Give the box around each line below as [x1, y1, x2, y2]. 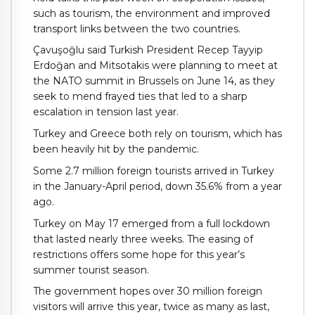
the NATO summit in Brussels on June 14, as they [33, 75, 275, 88]
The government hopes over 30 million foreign [33, 285, 262, 298]
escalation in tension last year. [33, 105, 179, 119]
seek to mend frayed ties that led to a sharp [33, 90, 247, 103]
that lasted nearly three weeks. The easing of [33, 232, 253, 245]
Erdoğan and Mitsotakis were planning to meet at [33, 59, 278, 72]
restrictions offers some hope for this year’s [33, 247, 245, 261]
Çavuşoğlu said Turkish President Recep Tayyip [33, 44, 263, 57]
